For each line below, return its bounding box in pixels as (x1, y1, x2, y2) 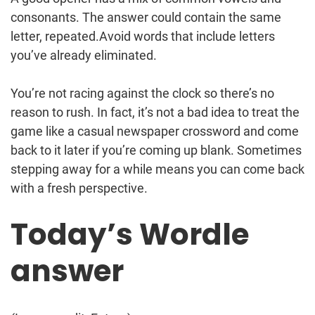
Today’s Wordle (11, 213, 249, 255)
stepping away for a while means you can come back (11, 161, 304, 176)
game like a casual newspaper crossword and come (11, 123, 299, 139)
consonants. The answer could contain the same (11, 9, 281, 25)
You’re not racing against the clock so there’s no (11, 85, 274, 101)
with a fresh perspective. (11, 180, 150, 195)
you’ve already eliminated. (11, 47, 160, 63)
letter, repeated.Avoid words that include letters (11, 28, 275, 44)
